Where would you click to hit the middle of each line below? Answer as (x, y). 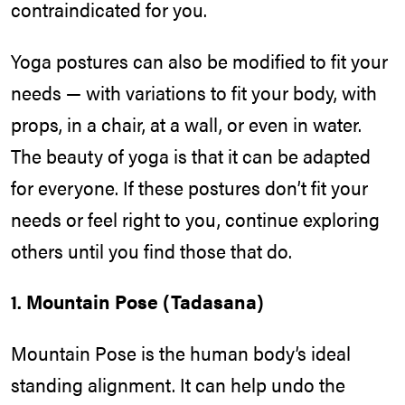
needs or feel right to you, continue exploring (195, 218)
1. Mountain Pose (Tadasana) (137, 301)
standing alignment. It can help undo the (178, 384)
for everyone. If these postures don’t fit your (189, 187)
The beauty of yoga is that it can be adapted (191, 155)
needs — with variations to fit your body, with (194, 92)
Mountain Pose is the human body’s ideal (181, 352)
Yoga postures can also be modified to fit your (199, 60)
